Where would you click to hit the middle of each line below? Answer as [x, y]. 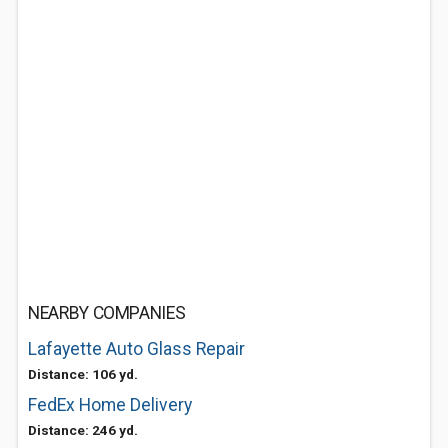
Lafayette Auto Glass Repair [136, 349]
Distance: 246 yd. [83, 430]
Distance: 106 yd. [83, 374]
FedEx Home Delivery [110, 405]
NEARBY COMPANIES [107, 313]
